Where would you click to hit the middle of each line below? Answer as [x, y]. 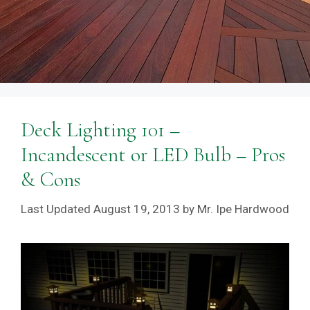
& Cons [51, 180]
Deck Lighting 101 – [100, 130]
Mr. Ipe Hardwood [243, 209]
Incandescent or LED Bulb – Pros [153, 155]
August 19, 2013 [137, 209]
